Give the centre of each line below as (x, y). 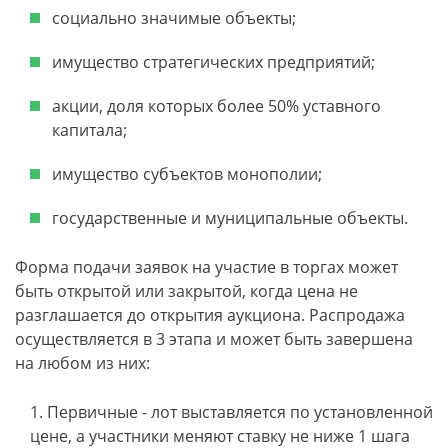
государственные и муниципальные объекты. (230, 218)
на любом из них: (82, 363)
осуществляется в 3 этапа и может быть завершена (214, 339)
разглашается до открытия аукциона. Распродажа (210, 315)
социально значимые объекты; (174, 18)
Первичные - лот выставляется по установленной (240, 412)
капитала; (89, 130)
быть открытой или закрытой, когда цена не (186, 291)
